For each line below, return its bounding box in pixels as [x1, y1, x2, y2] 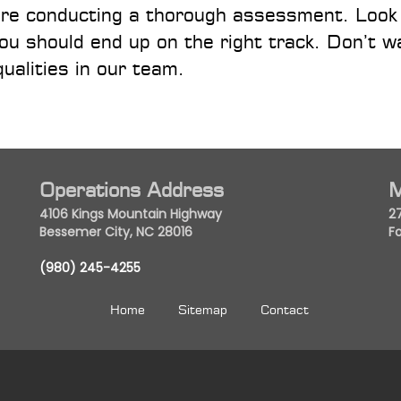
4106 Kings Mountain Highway [39, 205, 222, 223]
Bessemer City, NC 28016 [39, 223, 192, 241]
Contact [260, 303, 309, 317]
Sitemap [178, 303, 227, 317]
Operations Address [39, 178, 224, 201]
